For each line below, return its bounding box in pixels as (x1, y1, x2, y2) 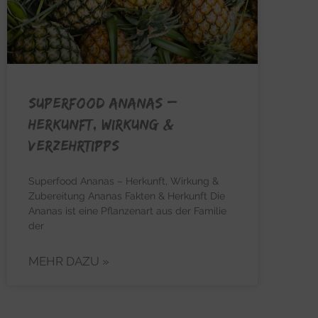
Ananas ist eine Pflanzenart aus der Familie (28, 204, 226, 216)
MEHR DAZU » (28, 253, 109, 268)
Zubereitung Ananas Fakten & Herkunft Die (28, 190, 225, 202)
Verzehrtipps (28, 136, 119, 153)
